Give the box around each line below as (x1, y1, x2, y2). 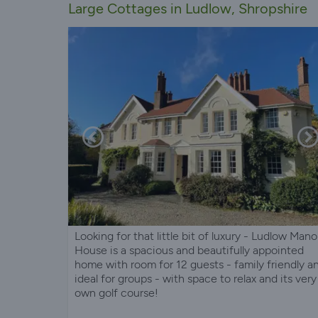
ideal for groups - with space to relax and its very (75, 271, 317, 285)
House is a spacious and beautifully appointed (75, 243, 304, 257)
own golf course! (75, 285, 158, 300)
